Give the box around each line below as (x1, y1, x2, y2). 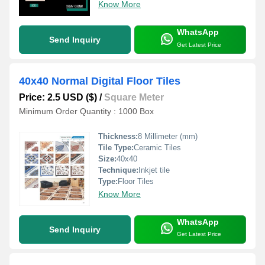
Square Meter (104, 92, 164, 103)
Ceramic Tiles (134, 143, 181, 152)
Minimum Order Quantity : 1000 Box (19, 106, 154, 117)
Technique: (98, 165, 138, 174)
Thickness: (98, 131, 138, 141)
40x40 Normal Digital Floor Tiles (19, 75, 180, 88)
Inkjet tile (138, 165, 170, 174)
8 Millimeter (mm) (138, 131, 198, 141)
